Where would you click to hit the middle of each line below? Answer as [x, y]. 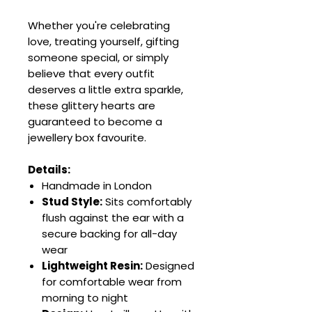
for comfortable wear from [112, 282]
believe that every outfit [91, 73]
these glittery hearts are [92, 106]
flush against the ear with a [113, 218]
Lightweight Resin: [92, 266]
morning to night [85, 298]
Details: [49, 170]
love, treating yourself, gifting [103, 41]
